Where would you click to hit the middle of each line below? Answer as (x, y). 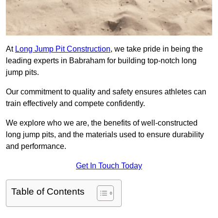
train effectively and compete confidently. (75, 104)
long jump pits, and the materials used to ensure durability (105, 135)
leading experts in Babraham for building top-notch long (101, 61)
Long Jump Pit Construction (63, 49)
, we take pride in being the (157, 49)
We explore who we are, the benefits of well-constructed (102, 123)
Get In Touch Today (109, 166)
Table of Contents (48, 192)
